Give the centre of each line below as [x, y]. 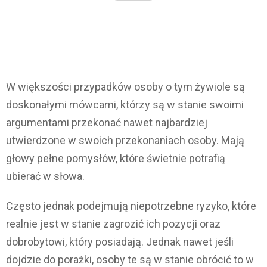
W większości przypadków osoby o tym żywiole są [125, 87]
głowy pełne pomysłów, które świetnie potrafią [116, 159]
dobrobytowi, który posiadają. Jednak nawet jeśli [120, 242]
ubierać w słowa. [45, 176]
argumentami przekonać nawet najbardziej [107, 123]
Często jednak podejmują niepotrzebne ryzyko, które [131, 206]
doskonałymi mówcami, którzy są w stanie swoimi [125, 105]
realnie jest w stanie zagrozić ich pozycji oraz [113, 224]
